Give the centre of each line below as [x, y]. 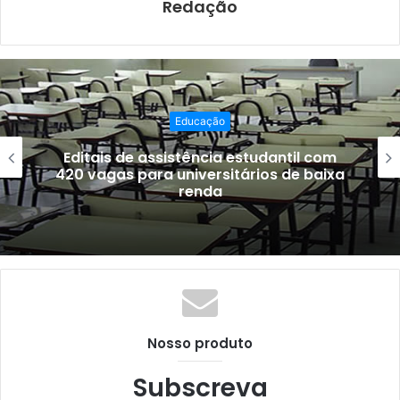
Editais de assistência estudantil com [200, 157]
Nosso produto [200, 344]
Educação [200, 121]
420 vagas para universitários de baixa [200, 174]
